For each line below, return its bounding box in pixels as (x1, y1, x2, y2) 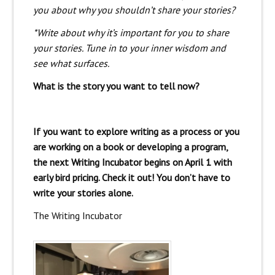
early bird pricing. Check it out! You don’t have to (33, 171, 230, 184)
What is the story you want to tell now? (33, 79, 199, 92)
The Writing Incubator (33, 209, 122, 222)
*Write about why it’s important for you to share (33, 26, 229, 39)
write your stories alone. (33, 186, 133, 199)
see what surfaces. (33, 56, 109, 69)
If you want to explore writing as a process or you (33, 125, 239, 137)
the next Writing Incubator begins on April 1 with (33, 155, 232, 168)
